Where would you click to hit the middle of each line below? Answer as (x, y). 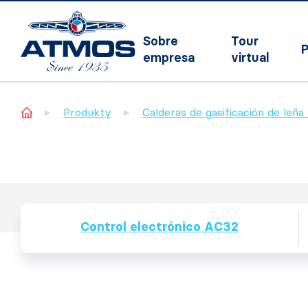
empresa (169, 58)
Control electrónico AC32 (159, 227)
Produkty (87, 112)
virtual (250, 58)
